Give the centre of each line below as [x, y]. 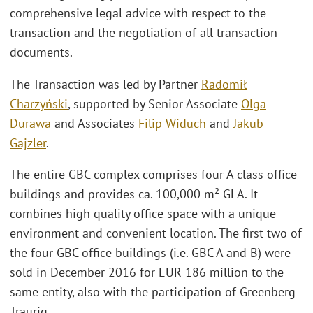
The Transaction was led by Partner [105, 84]
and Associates [96, 123]
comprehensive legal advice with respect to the [138, 13]
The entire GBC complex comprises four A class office [153, 175]
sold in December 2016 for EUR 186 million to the [147, 272]
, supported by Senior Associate [154, 103]
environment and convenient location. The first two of [156, 233]
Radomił [224, 84]
